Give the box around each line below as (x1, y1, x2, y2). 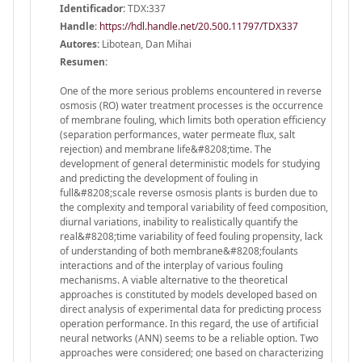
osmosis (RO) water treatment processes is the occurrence (60, 98, 323, 112)
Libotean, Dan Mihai (99, 36, 192, 51)
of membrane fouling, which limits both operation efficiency (60, 112, 326, 127)
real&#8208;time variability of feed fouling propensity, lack (60, 229, 322, 243)
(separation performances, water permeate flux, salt (60, 127, 295, 141)
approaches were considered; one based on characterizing (60, 345, 323, 360)
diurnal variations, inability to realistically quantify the (60, 214, 298, 229)
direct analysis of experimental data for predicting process (60, 301, 322, 316)
